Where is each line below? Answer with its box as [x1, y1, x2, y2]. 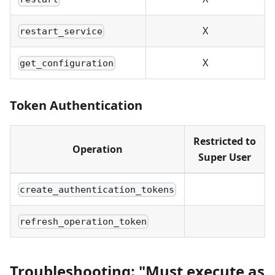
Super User [198, 150, 251, 165]
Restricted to [193, 134, 256, 149]
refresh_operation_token [20, 216, 147, 228]
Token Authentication [10, 97, 142, 114]
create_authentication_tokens [20, 184, 175, 196]
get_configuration [20, 58, 114, 69]
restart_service [20, 26, 103, 37]
